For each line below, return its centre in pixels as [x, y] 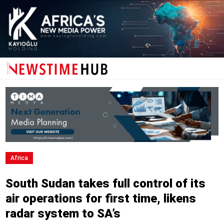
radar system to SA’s [63, 214]
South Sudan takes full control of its [105, 184]
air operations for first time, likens [100, 199]
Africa [19, 158]
